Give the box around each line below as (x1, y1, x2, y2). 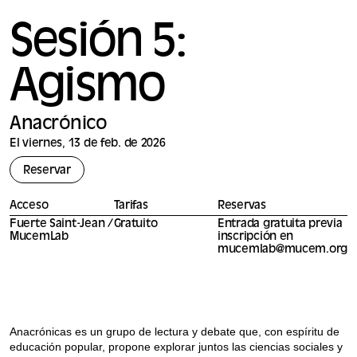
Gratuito (113, 218, 158, 230)
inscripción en (218, 230, 294, 243)
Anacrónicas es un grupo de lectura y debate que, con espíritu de (10, 324, 339, 338)
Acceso (10, 200, 49, 212)
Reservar (23, 165, 71, 177)
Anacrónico (10, 115, 108, 134)
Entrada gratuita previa (218, 218, 343, 230)
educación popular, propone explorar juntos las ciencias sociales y (10, 339, 343, 353)
